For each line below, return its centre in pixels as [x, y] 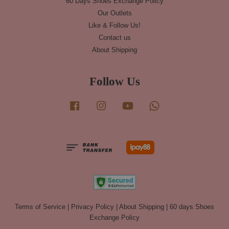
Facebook [96, 104]
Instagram [123, 104]
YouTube [148, 104]
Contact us [114, 38]
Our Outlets [114, 13]
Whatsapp [176, 104]
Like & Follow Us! [114, 25]
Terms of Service [40, 207]
